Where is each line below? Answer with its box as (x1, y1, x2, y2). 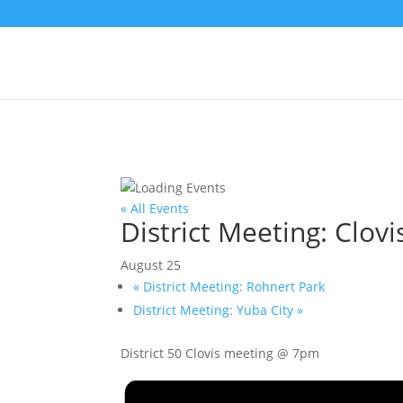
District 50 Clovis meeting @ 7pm (121, 345, 320, 362)
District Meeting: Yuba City (133, 301, 298, 318)
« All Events (121, 200, 190, 217)
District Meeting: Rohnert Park (139, 278, 326, 295)
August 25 (121, 256, 182, 273)
